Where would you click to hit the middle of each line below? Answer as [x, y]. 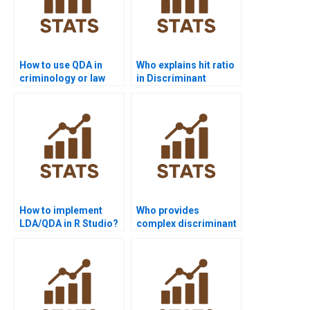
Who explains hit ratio [185, 65]
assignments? [52, 91]
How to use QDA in [61, 65]
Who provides [168, 210]
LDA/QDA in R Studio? [69, 223]
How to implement [61, 210]
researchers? [167, 249]
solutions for [166, 236]
